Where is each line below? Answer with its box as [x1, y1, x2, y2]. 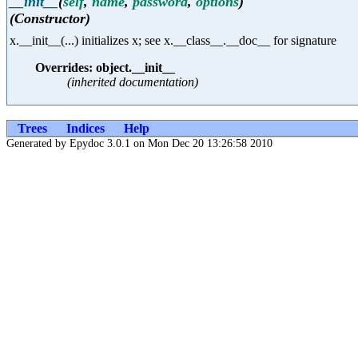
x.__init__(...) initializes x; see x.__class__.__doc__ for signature [10, 34, 336, 48]
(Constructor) [10, 10, 90, 26]
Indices [66, 121, 105, 136]
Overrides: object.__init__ [35, 61, 175, 75]
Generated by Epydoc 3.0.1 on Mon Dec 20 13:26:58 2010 [6, 137, 272, 150]
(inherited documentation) [67, 75, 198, 89]
